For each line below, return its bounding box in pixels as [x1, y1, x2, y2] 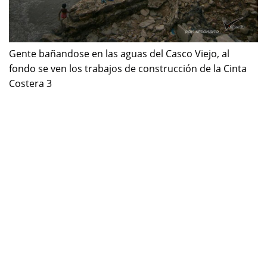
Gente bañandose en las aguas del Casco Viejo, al [9, 46, 229, 60]
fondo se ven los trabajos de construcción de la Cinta [9, 61, 247, 75]
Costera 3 [9, 76, 52, 90]
